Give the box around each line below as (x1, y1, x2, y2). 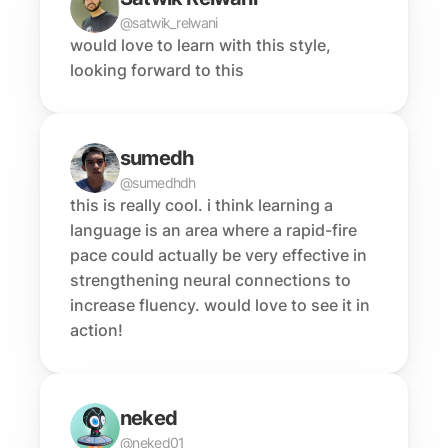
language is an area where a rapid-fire (70, 220, 357, 240)
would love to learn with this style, (70, 35, 331, 55)
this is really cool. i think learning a (70, 195, 333, 215)
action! (70, 320, 123, 340)
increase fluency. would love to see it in (70, 295, 370, 315)
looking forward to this (70, 60, 244, 80)
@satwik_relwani (120, 13, 218, 31)
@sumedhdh (120, 173, 196, 191)
